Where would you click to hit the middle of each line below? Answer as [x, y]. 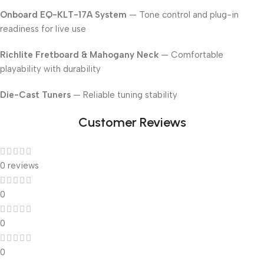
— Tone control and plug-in [183, 15]
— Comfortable [191, 55]
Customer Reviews [132, 123]
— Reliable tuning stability [124, 95]
